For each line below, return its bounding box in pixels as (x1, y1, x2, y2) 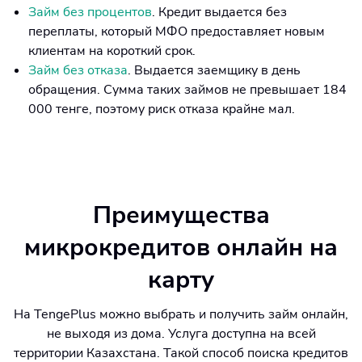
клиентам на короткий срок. (28, 42, 196, 60)
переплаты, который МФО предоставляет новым (28, 23, 325, 40)
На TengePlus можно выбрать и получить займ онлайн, (14, 305, 348, 323)
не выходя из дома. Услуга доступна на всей (46, 325, 316, 343)
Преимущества (92, 199, 270, 232)
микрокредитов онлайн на (24, 231, 338, 264)
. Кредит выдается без (152, 3, 287, 21)
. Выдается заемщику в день (128, 61, 301, 79)
